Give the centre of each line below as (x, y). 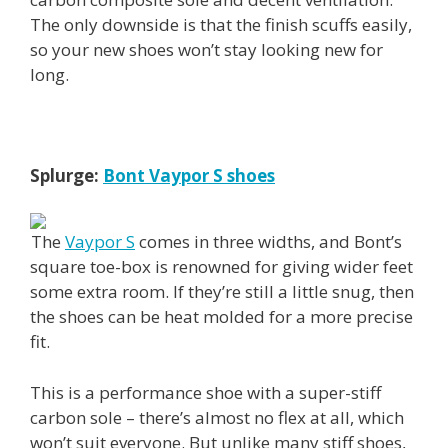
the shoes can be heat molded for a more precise (221, 317)
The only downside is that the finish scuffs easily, (221, 24)
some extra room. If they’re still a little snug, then (222, 292)
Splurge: (64, 175)
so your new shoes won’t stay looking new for (206, 49)
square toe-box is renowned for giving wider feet (221, 267)
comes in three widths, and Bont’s (268, 242)
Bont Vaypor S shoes (189, 175)
